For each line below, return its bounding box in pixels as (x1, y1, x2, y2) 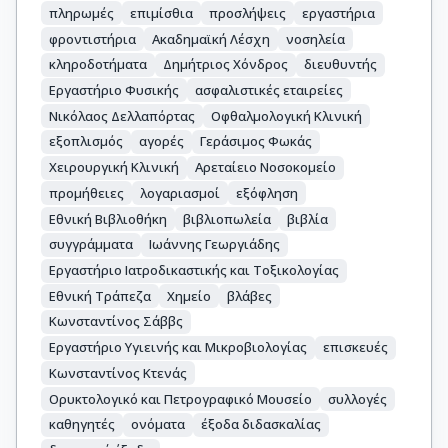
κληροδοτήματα (49, 55, 147, 74)
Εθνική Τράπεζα (49, 286, 151, 305)
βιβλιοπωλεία (183, 209, 271, 228)
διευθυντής (304, 55, 377, 74)
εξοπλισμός (49, 132, 123, 151)
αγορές (139, 132, 184, 151)
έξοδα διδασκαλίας (201, 415, 321, 434)
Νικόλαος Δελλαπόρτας (49, 106, 195, 125)
